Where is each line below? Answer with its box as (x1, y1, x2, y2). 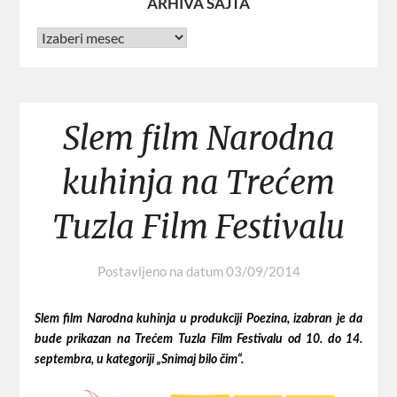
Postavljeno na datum (97, 263, 226, 280)
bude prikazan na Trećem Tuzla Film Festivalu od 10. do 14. (34, 333, 363, 346)
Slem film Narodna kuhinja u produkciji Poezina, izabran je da (34, 313, 363, 326)
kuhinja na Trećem (62, 163, 335, 204)
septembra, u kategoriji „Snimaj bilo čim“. (34, 354, 244, 367)
